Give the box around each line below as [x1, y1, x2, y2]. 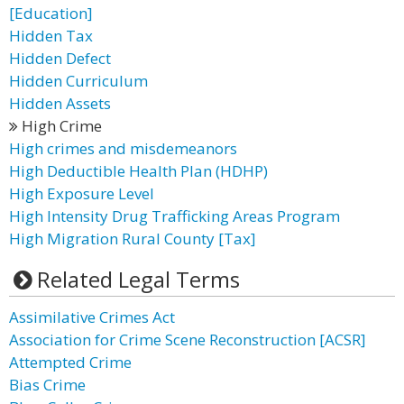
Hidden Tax [9, 25, 93, 46]
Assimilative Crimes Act [9, 307, 175, 327]
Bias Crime [9, 374, 86, 395]
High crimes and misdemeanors [9, 138, 237, 159]
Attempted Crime [9, 352, 132, 372]
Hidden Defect [9, 48, 111, 69]
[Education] [9, 3, 93, 23]
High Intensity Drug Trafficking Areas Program [9, 206, 340, 226]
